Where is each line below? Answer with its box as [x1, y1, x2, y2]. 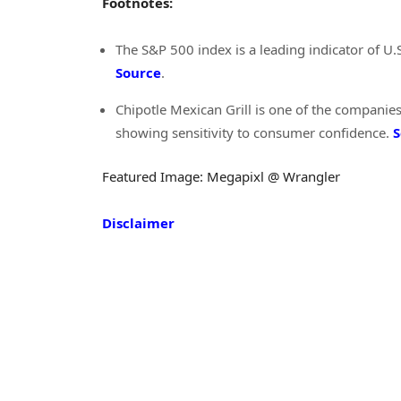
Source [115, 64, 161, 82]
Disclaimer [102, 214, 175, 233]
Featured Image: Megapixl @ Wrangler [102, 167, 340, 186]
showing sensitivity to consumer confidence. [115, 124, 393, 142]
